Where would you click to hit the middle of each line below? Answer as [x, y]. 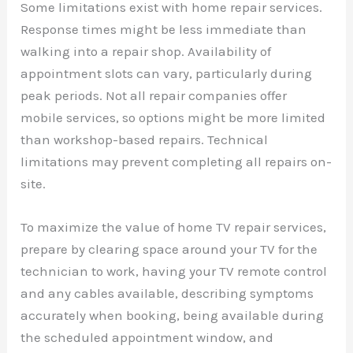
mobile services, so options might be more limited [173, 117]
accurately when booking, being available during [173, 316]
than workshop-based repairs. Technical [145, 139]
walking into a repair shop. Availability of [146, 51]
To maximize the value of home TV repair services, [174, 227]
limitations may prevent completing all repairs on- [176, 161]
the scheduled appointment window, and [147, 338]
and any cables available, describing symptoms [167, 294]
